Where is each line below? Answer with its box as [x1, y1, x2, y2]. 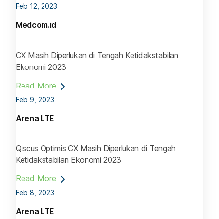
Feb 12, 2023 [16, 2, 57, 11]
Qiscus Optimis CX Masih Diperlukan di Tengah [16, 143, 175, 153]
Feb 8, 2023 [16, 188, 54, 197]
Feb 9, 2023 [16, 95, 54, 104]
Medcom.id [16, 20, 57, 30]
